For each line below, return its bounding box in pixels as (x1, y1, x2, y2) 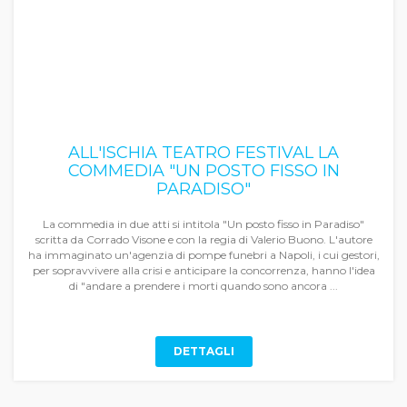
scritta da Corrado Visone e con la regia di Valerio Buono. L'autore (35, 233, 372, 246)
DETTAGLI (173, 344, 234, 358)
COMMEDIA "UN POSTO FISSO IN (67, 161, 340, 181)
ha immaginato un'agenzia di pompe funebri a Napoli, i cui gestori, (27, 248, 380, 262)
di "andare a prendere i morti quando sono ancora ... (69, 279, 338, 293)
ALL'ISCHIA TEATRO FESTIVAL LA (68, 143, 339, 163)
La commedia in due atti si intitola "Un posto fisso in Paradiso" (43, 217, 364, 231)
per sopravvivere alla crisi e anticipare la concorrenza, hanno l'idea (32, 263, 375, 277)
